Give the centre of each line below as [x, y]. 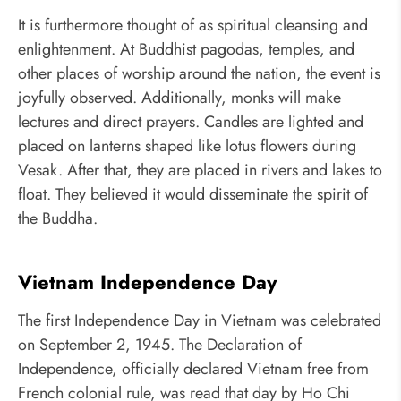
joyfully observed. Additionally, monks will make [179, 98]
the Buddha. [58, 219]
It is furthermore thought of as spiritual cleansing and [193, 26]
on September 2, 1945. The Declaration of [160, 344]
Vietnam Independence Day [147, 282]
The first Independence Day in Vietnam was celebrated [200, 320]
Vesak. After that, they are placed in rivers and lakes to [200, 171]
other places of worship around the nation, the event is [199, 74]
